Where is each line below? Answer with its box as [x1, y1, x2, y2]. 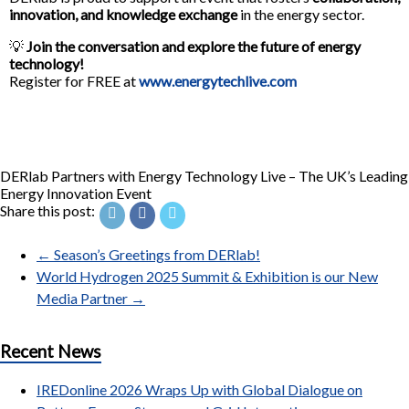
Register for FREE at [9, 72, 139, 90]
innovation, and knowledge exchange [9, 5, 237, 24]
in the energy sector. [237, 5, 364, 24]
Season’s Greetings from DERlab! [51, 246, 260, 264]
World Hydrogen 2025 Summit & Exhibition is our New [37, 267, 378, 286]
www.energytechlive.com [139, 72, 297, 90]
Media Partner [37, 289, 131, 308]
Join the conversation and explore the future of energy [26, 37, 361, 56]
